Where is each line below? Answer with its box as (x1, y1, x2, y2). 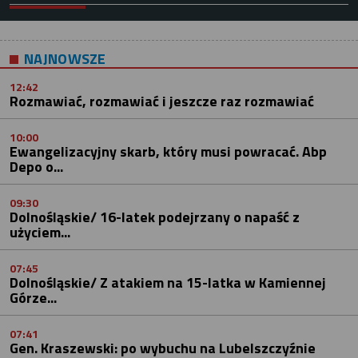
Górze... (10, 287, 57, 309)
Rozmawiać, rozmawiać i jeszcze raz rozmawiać (10, 90, 314, 113)
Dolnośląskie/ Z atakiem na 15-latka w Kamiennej (10, 272, 326, 294)
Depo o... (10, 156, 63, 178)
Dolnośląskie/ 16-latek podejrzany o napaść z (10, 206, 300, 229)
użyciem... (10, 221, 70, 244)
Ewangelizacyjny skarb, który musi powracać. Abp (10, 141, 327, 163)
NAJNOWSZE (24, 47, 106, 70)
